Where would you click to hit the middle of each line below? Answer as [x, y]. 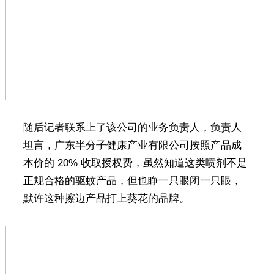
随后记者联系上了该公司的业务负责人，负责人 [132, 127]
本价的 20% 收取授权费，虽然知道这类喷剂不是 [135, 163]
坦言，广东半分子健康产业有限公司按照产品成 [132, 145]
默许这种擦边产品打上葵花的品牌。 [106, 198]
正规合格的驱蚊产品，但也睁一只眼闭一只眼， [132, 180]
